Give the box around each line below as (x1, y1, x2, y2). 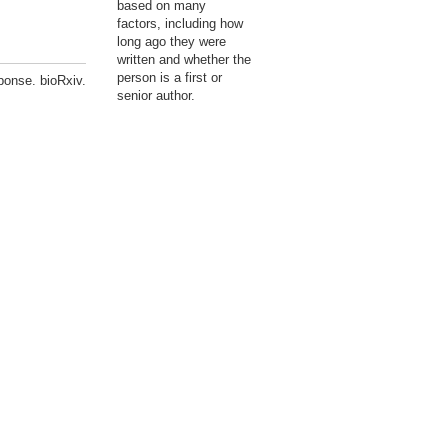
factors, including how (117, 16, 243, 31)
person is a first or (117, 70, 222, 85)
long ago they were (117, 34, 226, 49)
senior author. (117, 88, 195, 103)
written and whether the (117, 52, 251, 67)
